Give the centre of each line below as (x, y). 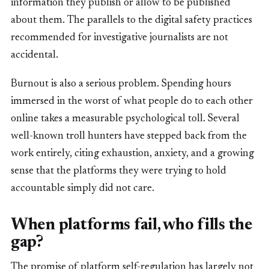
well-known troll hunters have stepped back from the (129, 137)
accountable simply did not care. (83, 189)
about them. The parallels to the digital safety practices (131, 20)
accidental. (35, 55)
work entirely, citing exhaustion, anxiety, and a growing (132, 154)
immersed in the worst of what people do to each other (132, 102)
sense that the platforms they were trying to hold (119, 171)
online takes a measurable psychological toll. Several (125, 119)
